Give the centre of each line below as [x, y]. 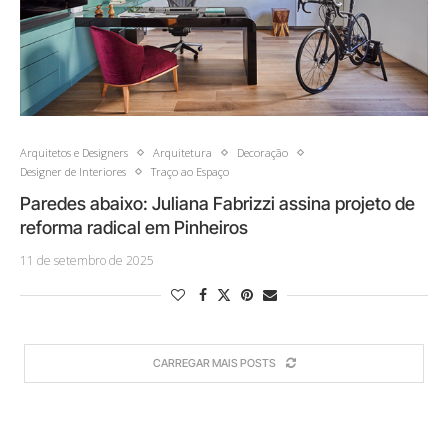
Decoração [262, 153]
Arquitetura [182, 153]
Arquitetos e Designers [74, 153]
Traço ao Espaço [190, 172]
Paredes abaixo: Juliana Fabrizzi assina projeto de [217, 204]
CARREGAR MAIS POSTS [214, 363]
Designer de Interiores [73, 172]
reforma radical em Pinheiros [134, 228]
